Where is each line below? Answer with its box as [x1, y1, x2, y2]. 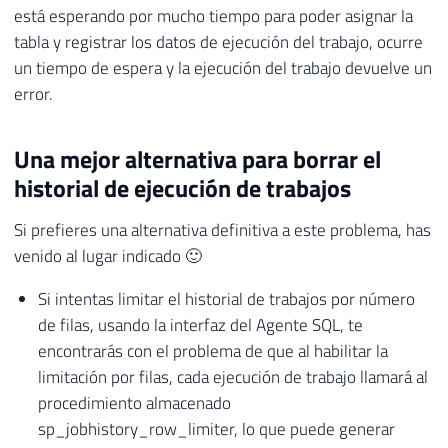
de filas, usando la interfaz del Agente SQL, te [37, 311, 363, 338]
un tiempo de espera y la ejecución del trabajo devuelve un [14, 54, 432, 81]
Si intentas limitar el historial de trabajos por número [37, 285, 415, 312]
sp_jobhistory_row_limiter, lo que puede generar [37, 415, 395, 442]
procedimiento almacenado [37, 389, 231, 416]
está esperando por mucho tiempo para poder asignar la [14, 2, 413, 29]
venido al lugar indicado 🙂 [14, 242, 202, 269]
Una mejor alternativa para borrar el [14, 140, 381, 177]
